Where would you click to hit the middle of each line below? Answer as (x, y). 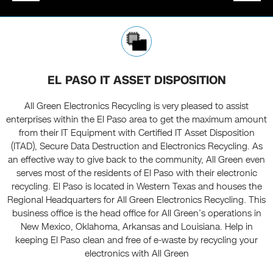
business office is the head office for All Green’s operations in (136, 214)
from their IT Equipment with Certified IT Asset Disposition (136, 133)
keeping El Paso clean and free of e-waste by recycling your (136, 240)
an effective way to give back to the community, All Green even (136, 160)
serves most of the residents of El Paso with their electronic (136, 173)
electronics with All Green (136, 254)
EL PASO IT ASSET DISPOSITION (136, 80)
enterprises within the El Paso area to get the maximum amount (136, 120)
